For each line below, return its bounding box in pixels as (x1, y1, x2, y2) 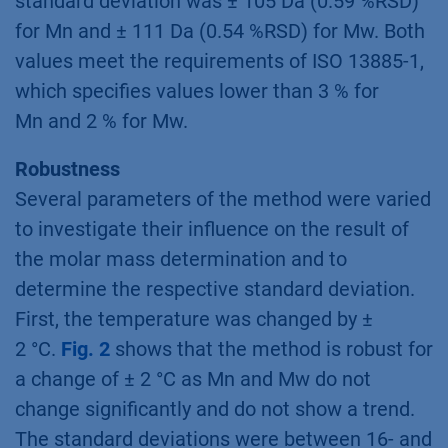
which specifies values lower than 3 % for (15, 78, 379, 103)
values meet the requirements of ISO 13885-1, (15, 48, 424, 73)
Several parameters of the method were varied (15, 186, 431, 211)
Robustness (15, 156, 120, 181)
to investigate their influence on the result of (15, 216, 409, 241)
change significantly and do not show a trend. (15, 396, 415, 421)
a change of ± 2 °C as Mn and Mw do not (15, 366, 371, 391)
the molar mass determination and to (15, 246, 347, 271)
